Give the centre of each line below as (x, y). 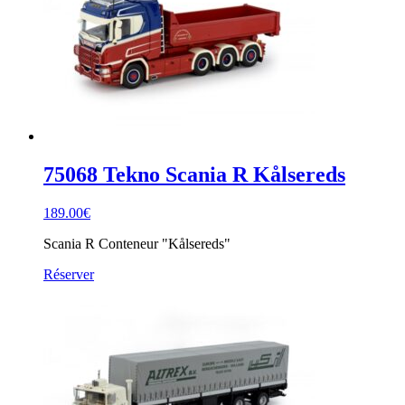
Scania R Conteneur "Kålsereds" (137, 243)
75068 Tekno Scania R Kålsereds (194, 174)
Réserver (69, 274)
